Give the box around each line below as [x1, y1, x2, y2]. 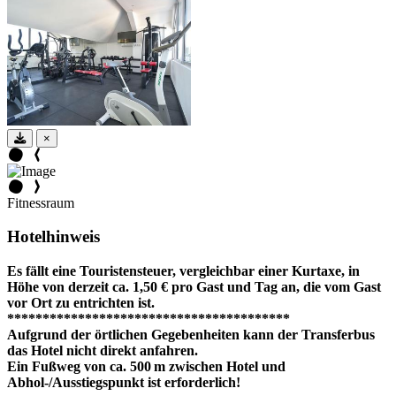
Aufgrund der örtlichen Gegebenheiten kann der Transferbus [7, 326, 375, 342]
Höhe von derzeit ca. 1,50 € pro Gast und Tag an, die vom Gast [7, 278, 381, 294]
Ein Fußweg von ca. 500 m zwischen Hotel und [7, 358, 286, 374]
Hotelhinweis [7, 227, 100, 247]
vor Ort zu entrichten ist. [7, 294, 155, 310]
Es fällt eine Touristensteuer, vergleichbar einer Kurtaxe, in [7, 263, 360, 278]
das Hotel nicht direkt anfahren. [7, 342, 198, 358]
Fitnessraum [7, 194, 74, 210]
